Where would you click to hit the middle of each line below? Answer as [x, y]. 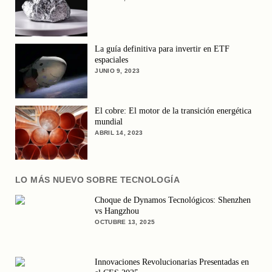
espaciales [112, 59]
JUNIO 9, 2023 [117, 70]
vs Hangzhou [117, 211]
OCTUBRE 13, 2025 [125, 222]
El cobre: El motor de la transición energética [173, 110]
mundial [109, 121]
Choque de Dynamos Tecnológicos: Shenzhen [173, 200]
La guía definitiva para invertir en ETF [162, 49]
